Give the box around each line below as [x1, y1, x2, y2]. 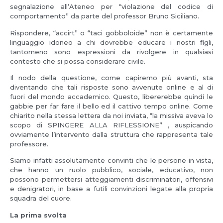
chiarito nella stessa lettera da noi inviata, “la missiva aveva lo [10, 111, 213, 120]
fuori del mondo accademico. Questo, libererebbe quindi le [10, 93, 213, 101]
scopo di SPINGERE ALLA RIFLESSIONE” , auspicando [10, 121, 213, 129]
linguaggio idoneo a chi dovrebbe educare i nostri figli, [10, 38, 213, 46]
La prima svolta [10, 211, 67, 219]
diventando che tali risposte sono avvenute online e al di [10, 83, 213, 92]
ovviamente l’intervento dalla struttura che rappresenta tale [10, 130, 213, 139]
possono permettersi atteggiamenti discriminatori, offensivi [10, 175, 213, 184]
